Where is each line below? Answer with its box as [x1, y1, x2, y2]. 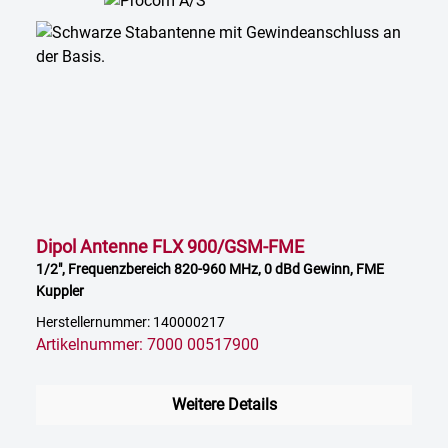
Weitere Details [171, 395, 277, 415]
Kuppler [36, 283, 84, 300]
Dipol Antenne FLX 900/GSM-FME [36, 236, 304, 258]
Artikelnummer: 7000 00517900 [36, 335, 259, 355]
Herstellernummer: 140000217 [36, 314, 225, 332]
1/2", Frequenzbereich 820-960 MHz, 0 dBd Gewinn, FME [36, 261, 384, 278]
